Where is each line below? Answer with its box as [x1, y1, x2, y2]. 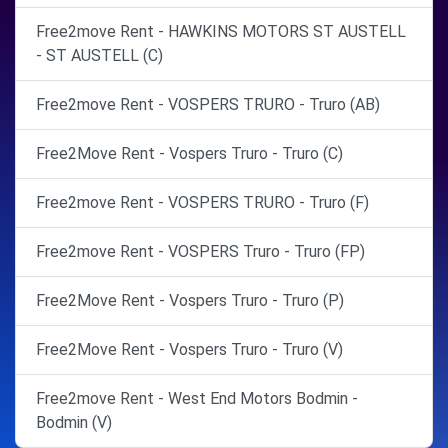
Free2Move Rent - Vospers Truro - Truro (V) [36, 340, 343, 360]
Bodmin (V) [36, 413, 112, 433]
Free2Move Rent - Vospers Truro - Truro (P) [36, 291, 344, 311]
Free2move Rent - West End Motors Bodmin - [36, 389, 358, 409]
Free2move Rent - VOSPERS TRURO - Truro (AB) [36, 95, 380, 115]
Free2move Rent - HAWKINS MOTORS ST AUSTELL [36, 22, 406, 42]
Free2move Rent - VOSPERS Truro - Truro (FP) [36, 242, 365, 262]
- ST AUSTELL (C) [36, 46, 163, 66]
